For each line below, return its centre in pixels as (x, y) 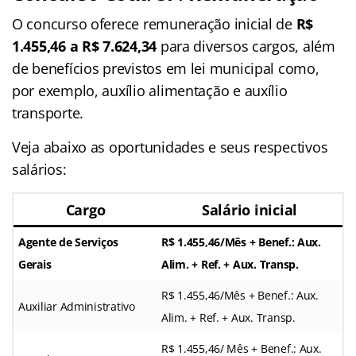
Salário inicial (250, 209)
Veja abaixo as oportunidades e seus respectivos (170, 147)
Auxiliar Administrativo (77, 306)
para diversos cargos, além (246, 46)
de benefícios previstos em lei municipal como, (166, 68)
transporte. (48, 112)
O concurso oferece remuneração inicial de (154, 23)
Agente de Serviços (69, 242)
